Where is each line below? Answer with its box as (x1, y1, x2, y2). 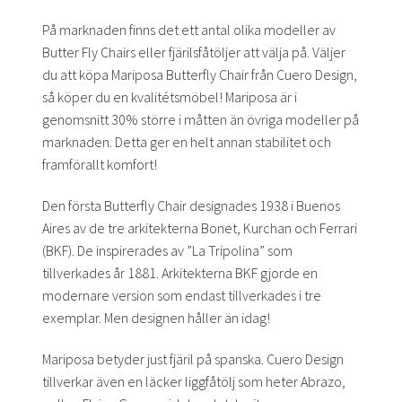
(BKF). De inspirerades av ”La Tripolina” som (42, 240, 293, 259)
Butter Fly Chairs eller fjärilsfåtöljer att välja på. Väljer (42, 43, 345, 62)
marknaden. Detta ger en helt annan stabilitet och (42, 133, 331, 152)
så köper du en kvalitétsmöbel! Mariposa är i (42, 88, 297, 107)
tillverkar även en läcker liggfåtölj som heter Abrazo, (42, 371, 345, 390)
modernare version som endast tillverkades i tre (42, 285, 321, 304)
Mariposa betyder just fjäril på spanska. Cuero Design (42, 349, 344, 368)
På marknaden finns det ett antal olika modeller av (42, 21, 336, 39)
